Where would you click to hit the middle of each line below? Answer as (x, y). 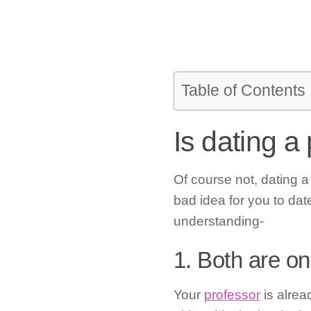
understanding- (218, 221)
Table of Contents (243, 91)
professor (232, 295)
